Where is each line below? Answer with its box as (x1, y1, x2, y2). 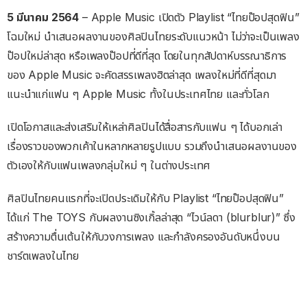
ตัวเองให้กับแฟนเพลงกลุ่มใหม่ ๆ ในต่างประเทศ (7, 158, 211, 173)
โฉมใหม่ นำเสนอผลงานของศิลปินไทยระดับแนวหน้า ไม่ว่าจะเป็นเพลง (7, 29, 299, 44)
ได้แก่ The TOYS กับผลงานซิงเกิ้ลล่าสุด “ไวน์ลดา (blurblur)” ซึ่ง (7, 210, 295, 225)
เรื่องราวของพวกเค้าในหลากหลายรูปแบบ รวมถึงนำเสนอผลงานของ (7, 139, 297, 153)
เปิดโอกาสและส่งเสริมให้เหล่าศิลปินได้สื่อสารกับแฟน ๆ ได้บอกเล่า (7, 120, 282, 134)
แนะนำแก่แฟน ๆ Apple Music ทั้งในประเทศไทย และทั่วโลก (7, 87, 269, 101)
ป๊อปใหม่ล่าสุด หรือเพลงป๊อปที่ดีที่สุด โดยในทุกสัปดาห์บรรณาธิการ (7, 49, 287, 63)
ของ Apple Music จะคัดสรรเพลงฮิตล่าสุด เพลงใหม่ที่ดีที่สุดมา (7, 68, 277, 82)
